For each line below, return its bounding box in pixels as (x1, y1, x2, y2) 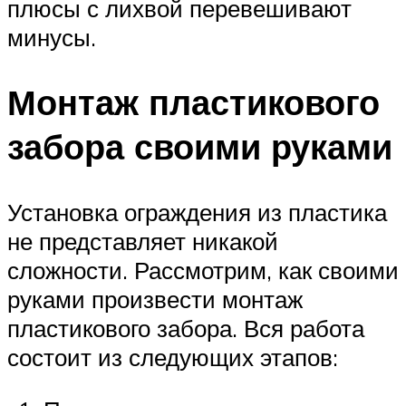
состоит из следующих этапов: (7, 343, 338, 372)
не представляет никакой (7, 227, 278, 256)
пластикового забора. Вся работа (7, 314, 364, 343)
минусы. (7, 22, 96, 52)
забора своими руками (7, 124, 392, 169)
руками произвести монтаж (7, 285, 303, 314)
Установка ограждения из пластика (7, 198, 387, 227)
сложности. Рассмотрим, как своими (7, 256, 399, 285)
